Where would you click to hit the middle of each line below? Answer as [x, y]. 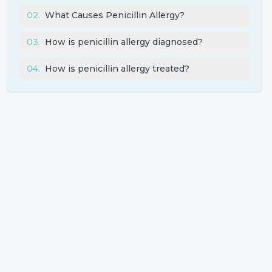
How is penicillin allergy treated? [117, 69]
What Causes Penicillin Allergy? [114, 15]
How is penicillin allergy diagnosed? [124, 42]
